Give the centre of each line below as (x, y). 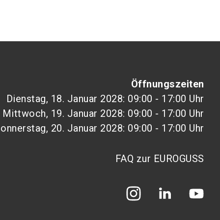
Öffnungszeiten (167, 84)
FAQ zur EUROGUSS (160, 159)
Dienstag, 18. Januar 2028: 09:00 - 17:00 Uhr (105, 99)
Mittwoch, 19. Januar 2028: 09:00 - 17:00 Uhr (103, 113)
